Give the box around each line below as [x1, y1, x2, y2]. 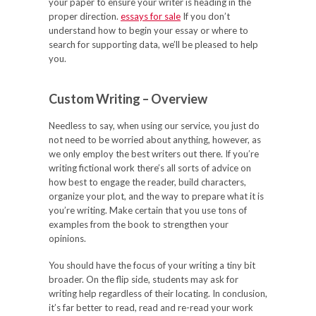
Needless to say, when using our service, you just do [49, 120, 260, 131]
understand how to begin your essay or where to [49, 25, 248, 36]
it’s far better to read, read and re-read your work [49, 302, 253, 313]
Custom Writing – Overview [49, 91, 207, 107]
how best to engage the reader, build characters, [49, 176, 246, 188]
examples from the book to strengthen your [49, 219, 229, 230]
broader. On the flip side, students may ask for [49, 274, 238, 285]
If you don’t [181, 11, 230, 22]
